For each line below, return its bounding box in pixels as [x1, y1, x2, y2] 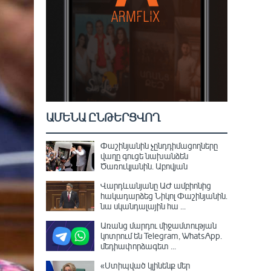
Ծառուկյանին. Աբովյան [100, 160, 188, 172]
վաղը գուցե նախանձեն [100, 150, 188, 162]
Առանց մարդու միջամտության [100, 220, 217, 231]
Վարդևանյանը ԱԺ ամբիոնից [100, 180, 211, 191]
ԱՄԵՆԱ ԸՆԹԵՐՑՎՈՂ [46, 110, 160, 125]
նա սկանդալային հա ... [100, 200, 186, 212]
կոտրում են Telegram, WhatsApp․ [100, 230, 222, 241]
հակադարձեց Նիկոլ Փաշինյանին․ [100, 190, 227, 201]
